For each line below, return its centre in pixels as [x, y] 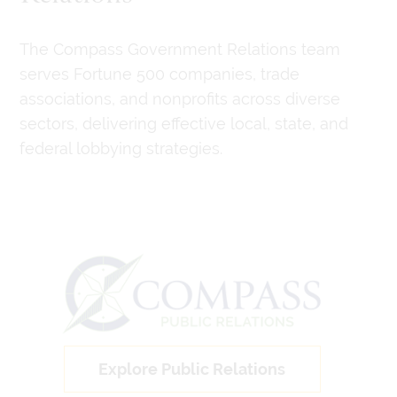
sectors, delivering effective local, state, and [183, 123]
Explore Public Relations [192, 369]
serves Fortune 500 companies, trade [159, 74]
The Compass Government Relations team [179, 49]
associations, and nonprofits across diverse [179, 98]
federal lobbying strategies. [121, 148]
